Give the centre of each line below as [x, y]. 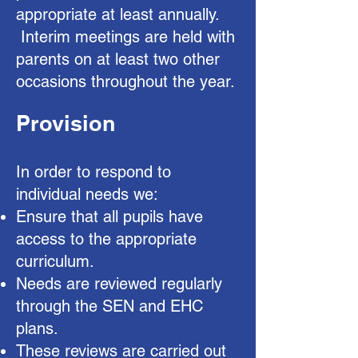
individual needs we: [87, 194]
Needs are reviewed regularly [119, 284]
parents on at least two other [118, 59]
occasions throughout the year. [125, 82]
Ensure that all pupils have [109, 217]
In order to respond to [93, 172]
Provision [66, 123]
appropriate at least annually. [117, 14]
